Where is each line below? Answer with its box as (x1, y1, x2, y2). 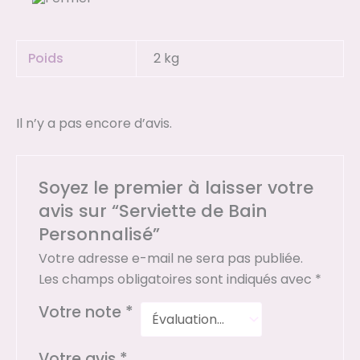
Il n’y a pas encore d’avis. (16, 114, 172, 133)
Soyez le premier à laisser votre (38, 175, 313, 201)
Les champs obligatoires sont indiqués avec (38, 270, 315, 289)
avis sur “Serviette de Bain (38, 198, 268, 224)
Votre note (38, 301, 125, 324)
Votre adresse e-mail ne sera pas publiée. (38, 249, 303, 268)
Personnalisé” (38, 222, 160, 247)
